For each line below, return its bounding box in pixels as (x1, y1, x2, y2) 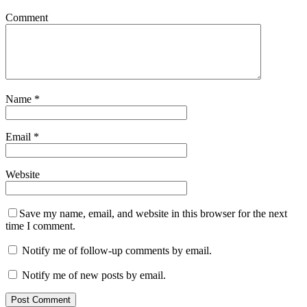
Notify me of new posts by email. (22, 269, 166, 281)
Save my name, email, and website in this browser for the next (19, 207, 287, 219)
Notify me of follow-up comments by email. (22, 244, 212, 256)
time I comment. (5, 219, 75, 232)
